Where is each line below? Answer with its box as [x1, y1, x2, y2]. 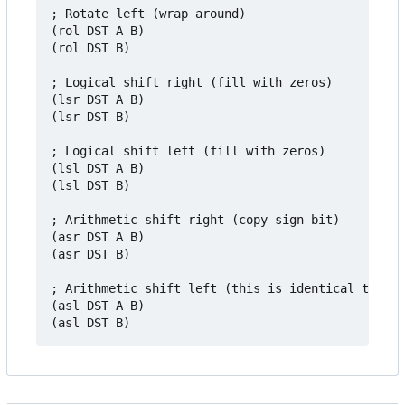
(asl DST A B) [51, 298, 145, 314]
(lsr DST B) [51, 109, 130, 125]
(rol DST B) [51, 41, 130, 56]
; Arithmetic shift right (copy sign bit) [51, 212, 340, 228]
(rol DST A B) [51, 24, 145, 39]
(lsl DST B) [51, 178, 130, 193]
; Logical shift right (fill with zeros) [51, 75, 333, 90]
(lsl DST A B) [51, 161, 145, 176]
